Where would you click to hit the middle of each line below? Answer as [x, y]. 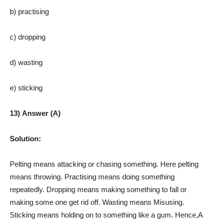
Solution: [25, 138]
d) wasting [26, 62]
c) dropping [28, 37]
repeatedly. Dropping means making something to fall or [98, 189]
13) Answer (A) [35, 113]
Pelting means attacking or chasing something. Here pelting [104, 164]
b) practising [29, 11]
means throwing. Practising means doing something [92, 176]
